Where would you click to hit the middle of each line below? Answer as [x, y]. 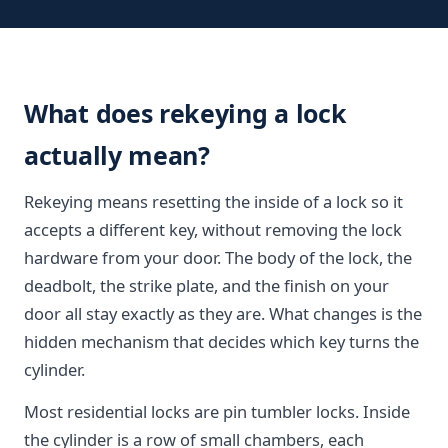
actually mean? [117, 155]
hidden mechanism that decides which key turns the [221, 341]
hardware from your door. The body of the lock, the [218, 257]
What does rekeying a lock [185, 113]
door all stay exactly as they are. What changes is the [223, 313]
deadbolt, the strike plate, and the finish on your [206, 285]
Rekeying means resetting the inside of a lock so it [213, 201]
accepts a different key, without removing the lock [213, 229]
